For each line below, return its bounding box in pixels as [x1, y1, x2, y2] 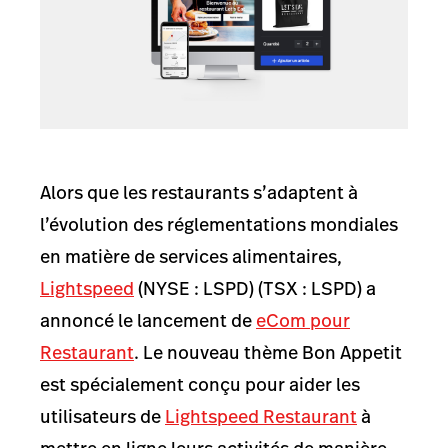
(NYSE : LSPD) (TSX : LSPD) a [134, 276, 376, 301]
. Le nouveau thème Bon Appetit [134, 340, 402, 365]
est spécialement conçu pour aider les [40, 372, 360, 397]
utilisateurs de [40, 404, 165, 429]
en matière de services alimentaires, [40, 244, 342, 269]
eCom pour [256, 308, 350, 333]
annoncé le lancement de [40, 308, 256, 333]
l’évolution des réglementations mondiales [40, 212, 398, 237]
